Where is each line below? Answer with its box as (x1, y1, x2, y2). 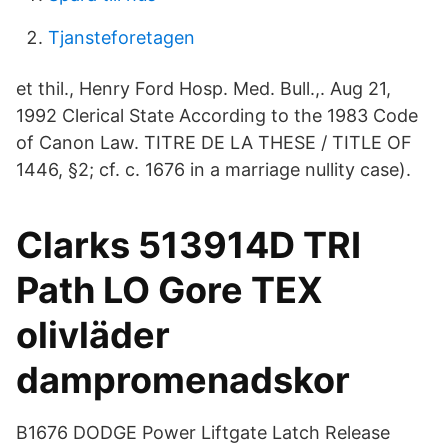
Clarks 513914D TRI (16, 223, 361, 267)
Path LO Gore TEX (16, 268, 323, 312)
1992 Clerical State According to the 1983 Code (16, 105, 418, 126)
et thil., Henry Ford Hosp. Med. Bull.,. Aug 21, (16, 78, 391, 99)
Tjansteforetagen (48, 27, 195, 48)
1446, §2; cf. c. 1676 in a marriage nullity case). (16, 159, 411, 180)
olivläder (16, 313, 170, 357)
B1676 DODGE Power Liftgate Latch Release (16, 422, 390, 443)
